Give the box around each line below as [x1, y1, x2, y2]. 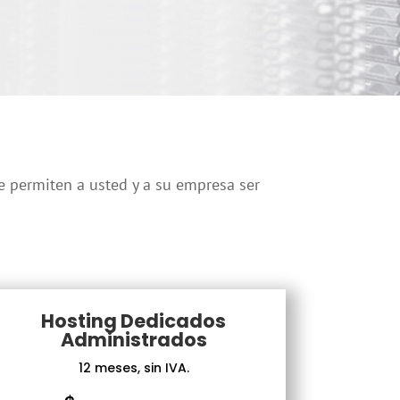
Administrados [60, 326, 207, 353]
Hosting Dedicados [41, 307, 227, 334]
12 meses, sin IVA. [78, 358, 189, 377]
